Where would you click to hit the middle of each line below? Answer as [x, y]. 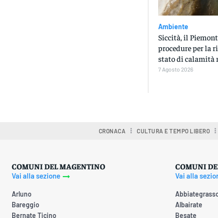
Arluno [22, 194]
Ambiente [173, 26]
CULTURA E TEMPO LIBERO [173, 131]
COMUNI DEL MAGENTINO [58, 166]
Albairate [189, 205]
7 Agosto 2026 [175, 69]
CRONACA [112, 131]
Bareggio [26, 205]
